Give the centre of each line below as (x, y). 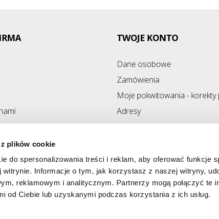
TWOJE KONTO (148, 38)
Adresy (129, 111)
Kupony (130, 127)
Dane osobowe (144, 64)
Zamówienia (138, 80)
